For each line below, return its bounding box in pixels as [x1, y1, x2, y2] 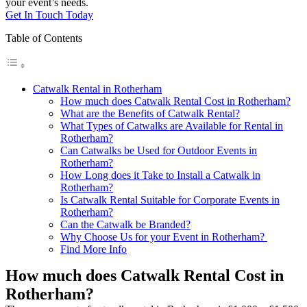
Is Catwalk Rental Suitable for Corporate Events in [60, 193, 280, 206]
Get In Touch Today [5, 8, 93, 21]
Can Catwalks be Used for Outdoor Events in [60, 144, 257, 156]
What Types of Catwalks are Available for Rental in [60, 119, 283, 132]
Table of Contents [5, 32, 82, 44]
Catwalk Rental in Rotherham [33, 82, 162, 95]
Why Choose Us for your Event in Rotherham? [60, 230, 267, 243]
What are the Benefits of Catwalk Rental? [60, 107, 240, 119]
